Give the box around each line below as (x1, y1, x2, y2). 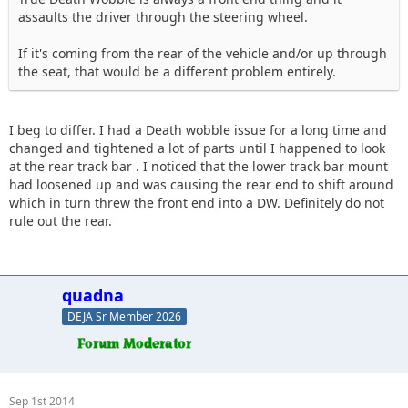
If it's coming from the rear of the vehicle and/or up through (18, 45, 387, 63)
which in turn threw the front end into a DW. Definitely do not (9, 194, 384, 212)
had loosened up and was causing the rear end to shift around (9, 176, 393, 194)
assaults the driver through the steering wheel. (18, 8, 308, 26)
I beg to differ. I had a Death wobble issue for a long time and (9, 121, 387, 139)
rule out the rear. (9, 212, 112, 230)
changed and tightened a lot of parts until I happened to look (9, 139, 385, 158)
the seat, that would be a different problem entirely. (18, 63, 336, 81)
